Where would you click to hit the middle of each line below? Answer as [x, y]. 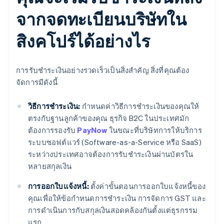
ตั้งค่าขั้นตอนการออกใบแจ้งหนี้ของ [147, 186]
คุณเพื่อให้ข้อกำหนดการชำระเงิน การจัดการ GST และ [117, 198]
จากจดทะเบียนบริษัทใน [101, 19]
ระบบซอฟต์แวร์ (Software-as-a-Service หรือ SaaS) [115, 142]
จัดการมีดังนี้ [37, 82]
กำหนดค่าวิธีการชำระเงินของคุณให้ [140, 106]
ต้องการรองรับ [53, 130]
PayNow [92, 130]
